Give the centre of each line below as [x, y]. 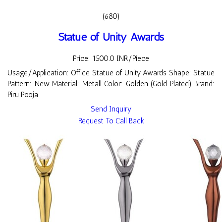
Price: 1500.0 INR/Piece [111, 59]
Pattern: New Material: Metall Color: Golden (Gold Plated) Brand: [111, 84]
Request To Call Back [111, 121]
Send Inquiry [111, 109]
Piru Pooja [23, 95]
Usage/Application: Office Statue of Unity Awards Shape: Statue [111, 73]
